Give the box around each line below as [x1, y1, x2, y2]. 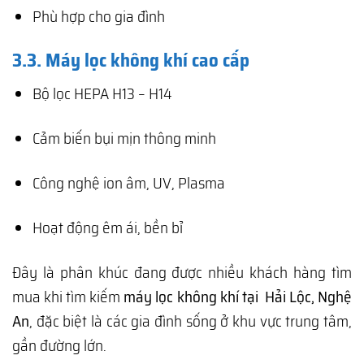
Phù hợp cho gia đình [32, 3, 165, 28]
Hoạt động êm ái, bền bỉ [32, 214, 183, 240]
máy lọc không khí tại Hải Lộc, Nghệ [123, 284, 353, 309]
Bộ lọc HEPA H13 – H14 [32, 81, 172, 106]
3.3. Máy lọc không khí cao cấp [12, 45, 249, 75]
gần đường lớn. [12, 332, 106, 357]
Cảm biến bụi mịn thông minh [32, 126, 216, 151]
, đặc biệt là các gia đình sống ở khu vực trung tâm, [29, 308, 352, 333]
